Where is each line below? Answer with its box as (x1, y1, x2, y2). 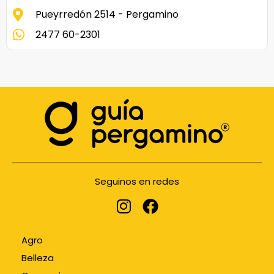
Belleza (21, 251, 54, 265)
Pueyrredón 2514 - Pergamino (35, 7, 179, 22)
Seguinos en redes (95, 175, 179, 188)
